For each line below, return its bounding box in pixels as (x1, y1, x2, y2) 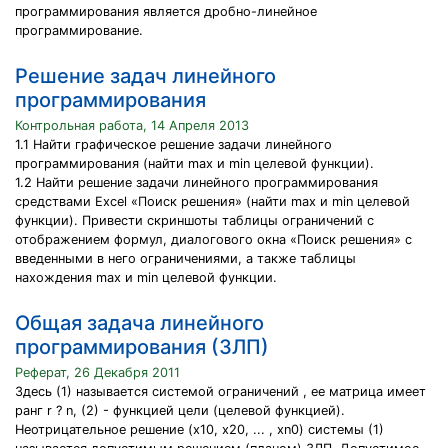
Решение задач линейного (15, 64, 276, 88)
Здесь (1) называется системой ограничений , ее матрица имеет (15, 384, 426, 399)
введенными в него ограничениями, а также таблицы (15, 251, 356, 266)
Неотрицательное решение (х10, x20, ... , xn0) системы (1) (15, 422, 384, 437)
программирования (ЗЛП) (15, 335, 269, 359)
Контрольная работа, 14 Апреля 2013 (15, 118, 249, 133)
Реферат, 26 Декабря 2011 (15, 365, 180, 380)
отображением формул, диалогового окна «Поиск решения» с (15, 232, 412, 247)
